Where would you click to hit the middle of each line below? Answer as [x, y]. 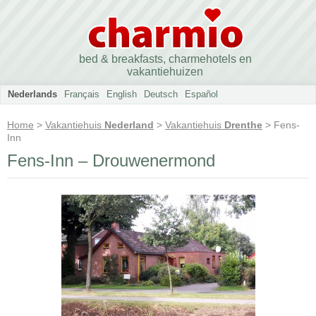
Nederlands [32, 94]
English [122, 94]
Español [201, 94]
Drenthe [243, 125]
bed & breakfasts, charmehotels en [165, 59]
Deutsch [161, 94]
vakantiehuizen [165, 72]
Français [82, 94]
